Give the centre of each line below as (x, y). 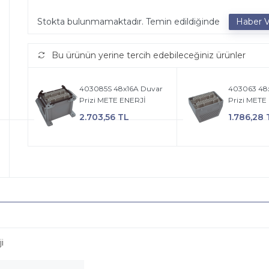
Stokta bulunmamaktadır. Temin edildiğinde (128, 22)
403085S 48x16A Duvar (121, 89)
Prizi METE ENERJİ (113, 100)
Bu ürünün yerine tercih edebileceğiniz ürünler (149, 55)
